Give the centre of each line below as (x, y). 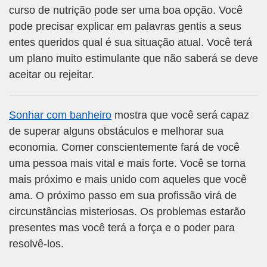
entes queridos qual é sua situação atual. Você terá (131, 43)
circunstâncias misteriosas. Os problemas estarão (127, 212)
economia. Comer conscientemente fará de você (124, 148)
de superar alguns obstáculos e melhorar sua (116, 131)
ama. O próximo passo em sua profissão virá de (123, 196)
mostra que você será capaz (180, 115)
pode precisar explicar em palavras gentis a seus (125, 27)
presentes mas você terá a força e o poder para (122, 228)
